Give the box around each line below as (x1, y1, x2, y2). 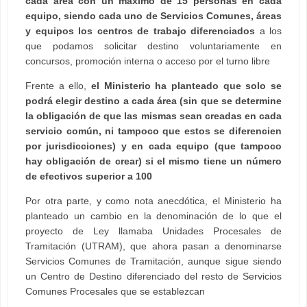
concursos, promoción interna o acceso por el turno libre (25, 56, 270, 67)
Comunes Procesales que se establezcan (25, 286, 205, 297)
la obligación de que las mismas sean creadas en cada (25, 110, 282, 122)
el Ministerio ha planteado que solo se (91, 80, 282, 92)
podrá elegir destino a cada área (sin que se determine (25, 95, 282, 107)
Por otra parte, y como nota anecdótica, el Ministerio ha (25, 195, 282, 207)
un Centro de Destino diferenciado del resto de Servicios (25, 271, 282, 282)
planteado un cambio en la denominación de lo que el (25, 210, 282, 222)
